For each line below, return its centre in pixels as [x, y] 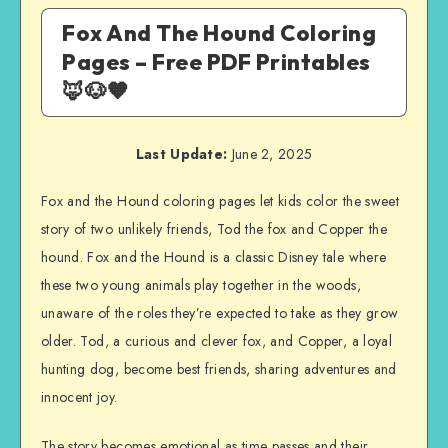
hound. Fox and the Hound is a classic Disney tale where [214, 257]
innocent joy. [79, 397]
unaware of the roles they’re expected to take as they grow [220, 313]
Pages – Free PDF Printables [216, 62]
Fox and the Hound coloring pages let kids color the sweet [220, 201]
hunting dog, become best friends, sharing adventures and [219, 369]
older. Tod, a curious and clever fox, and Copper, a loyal [216, 341]
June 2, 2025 [270, 154]
